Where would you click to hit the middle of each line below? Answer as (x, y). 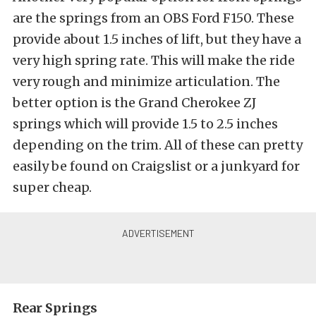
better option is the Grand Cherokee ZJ (134, 102)
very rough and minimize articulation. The (146, 81)
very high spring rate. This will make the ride (154, 60)
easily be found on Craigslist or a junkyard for (156, 166)
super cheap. (52, 187)
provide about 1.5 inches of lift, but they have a (157, 39)
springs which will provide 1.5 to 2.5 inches (145, 123)
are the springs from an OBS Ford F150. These (153, 18)
